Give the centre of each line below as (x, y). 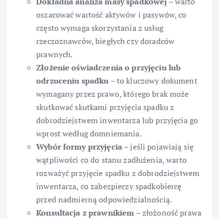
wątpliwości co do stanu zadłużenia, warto (111, 160)
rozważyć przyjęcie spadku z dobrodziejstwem (118, 173)
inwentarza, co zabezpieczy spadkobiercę (109, 186)
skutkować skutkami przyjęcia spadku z (105, 107)
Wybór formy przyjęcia (79, 147)
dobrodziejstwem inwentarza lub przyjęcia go (117, 120)
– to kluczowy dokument (153, 81)
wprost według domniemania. (89, 134)
